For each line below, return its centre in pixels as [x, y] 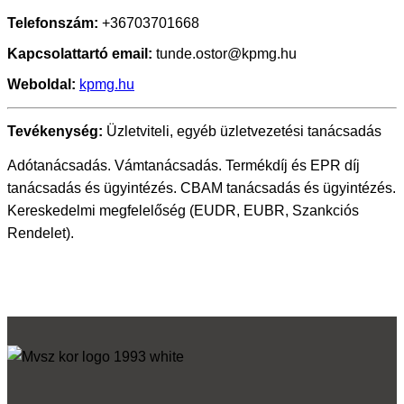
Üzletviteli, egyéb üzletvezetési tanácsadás [242, 132]
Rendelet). [41, 234]
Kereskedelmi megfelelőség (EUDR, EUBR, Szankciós [183, 211]
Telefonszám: [53, 23]
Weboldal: [41, 85]
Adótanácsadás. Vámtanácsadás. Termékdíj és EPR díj [184, 166]
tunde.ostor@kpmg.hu [225, 54]
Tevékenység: [55, 132]
